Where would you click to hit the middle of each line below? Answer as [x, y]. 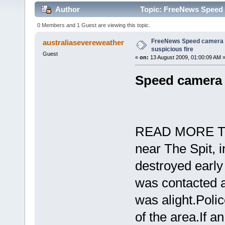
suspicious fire [172, 49]
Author [68, 10]
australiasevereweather [84, 42]
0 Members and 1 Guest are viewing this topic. [94, 25]
